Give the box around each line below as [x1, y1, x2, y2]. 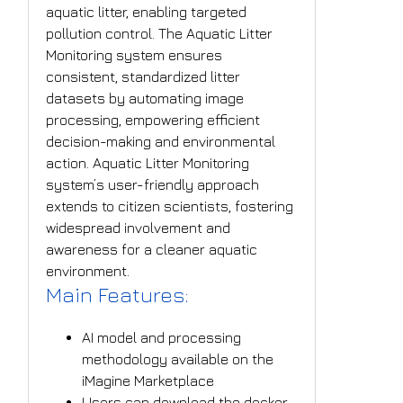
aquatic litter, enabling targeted [46, 4, 247, 21]
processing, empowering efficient [46, 112, 261, 129]
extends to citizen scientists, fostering [46, 198, 294, 215]
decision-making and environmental [46, 133, 276, 150]
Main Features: [46, 282, 190, 308]
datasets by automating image [46, 90, 245, 107]
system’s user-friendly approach [46, 176, 260, 193]
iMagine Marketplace [82, 372, 215, 390]
